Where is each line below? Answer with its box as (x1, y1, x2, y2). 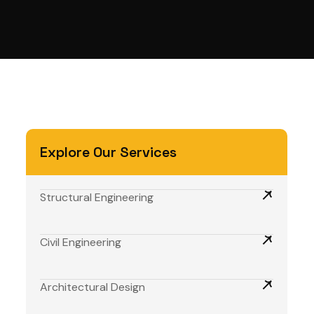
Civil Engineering (40, 235, 121, 250)
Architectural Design (40, 280, 145, 294)
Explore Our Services (40, 143, 177, 161)
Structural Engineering (40, 190, 153, 205)
